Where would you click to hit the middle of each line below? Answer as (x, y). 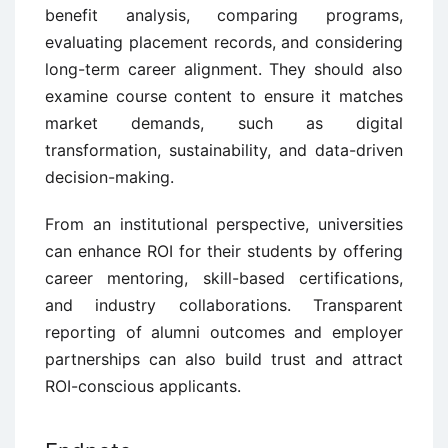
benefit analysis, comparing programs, (224, 14)
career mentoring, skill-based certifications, (224, 277)
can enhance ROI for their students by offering (224, 250)
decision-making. (109, 176)
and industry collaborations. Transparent (224, 304)
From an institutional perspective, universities (224, 223)
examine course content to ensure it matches (224, 95)
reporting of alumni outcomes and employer (224, 331)
